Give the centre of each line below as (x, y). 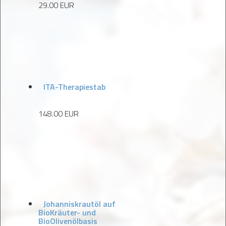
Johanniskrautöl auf (79, 204)
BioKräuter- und (67, 212)
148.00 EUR (59, 114)
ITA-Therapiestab (74, 87)
